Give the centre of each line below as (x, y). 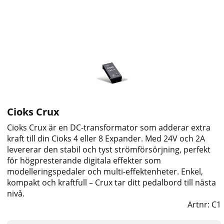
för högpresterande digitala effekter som (84, 160)
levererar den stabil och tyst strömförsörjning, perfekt (109, 149)
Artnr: (200, 204)
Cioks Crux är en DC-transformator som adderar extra (109, 127)
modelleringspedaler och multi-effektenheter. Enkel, (105, 171)
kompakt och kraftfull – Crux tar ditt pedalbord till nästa (112, 182)
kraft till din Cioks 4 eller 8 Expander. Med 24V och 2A (106, 138)
